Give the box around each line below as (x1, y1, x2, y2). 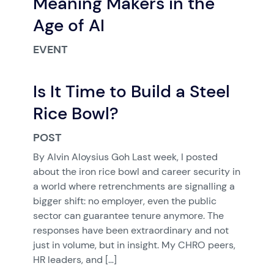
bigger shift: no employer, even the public (32, 195, 217, 207)
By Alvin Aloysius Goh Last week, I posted (32, 151, 218, 163)
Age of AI (32, 15, 105, 35)
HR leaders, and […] (32, 254, 117, 265)
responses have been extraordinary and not (32, 224, 229, 236)
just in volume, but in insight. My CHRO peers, (32, 239, 235, 251)
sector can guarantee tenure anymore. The (32, 210, 224, 221)
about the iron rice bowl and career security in (32, 166, 240, 177)
